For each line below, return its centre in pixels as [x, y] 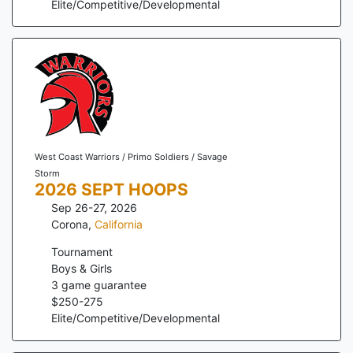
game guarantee [102, 285]
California [119, 225]
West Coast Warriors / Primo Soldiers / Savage [131, 157]
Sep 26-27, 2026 [94, 208]
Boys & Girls [82, 269]
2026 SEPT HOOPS [111, 190]
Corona [70, 225]
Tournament [82, 252]
